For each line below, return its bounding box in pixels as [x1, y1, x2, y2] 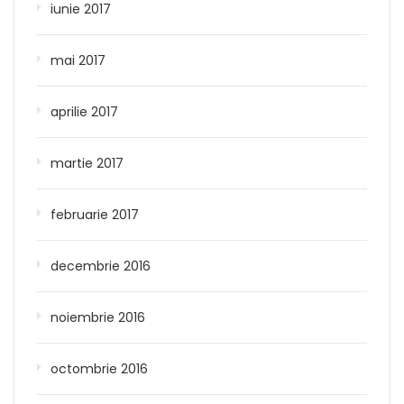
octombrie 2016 [50, 359, 148, 378]
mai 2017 [50, 50, 106, 69]
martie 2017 [50, 153, 124, 172]
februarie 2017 [50, 205, 139, 224]
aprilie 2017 [50, 102, 118, 121]
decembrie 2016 [50, 256, 151, 275]
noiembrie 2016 [50, 308, 145, 326]
